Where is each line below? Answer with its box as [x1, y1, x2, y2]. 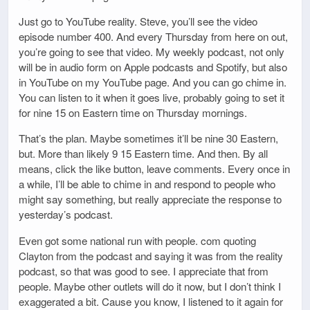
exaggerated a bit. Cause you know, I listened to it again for [19, 293, 283, 309]
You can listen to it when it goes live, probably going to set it [19, 90, 284, 105]
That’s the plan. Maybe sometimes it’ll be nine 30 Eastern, [19, 131, 278, 146]
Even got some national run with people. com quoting [19, 232, 256, 248]
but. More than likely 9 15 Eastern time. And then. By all [19, 146, 268, 161]
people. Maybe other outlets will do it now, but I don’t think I [19, 278, 281, 293]
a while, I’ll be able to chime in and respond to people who [19, 176, 275, 192]
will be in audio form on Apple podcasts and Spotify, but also [19, 60, 287, 75]
